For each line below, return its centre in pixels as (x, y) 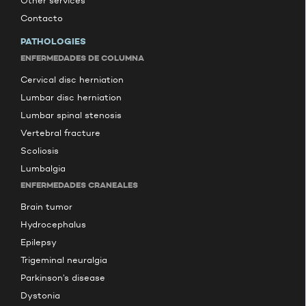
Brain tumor (46, 207)
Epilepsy (39, 242)
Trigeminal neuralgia (64, 260)
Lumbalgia (43, 168)
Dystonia (40, 295)
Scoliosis (40, 151)
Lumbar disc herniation (71, 97)
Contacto (42, 18)
